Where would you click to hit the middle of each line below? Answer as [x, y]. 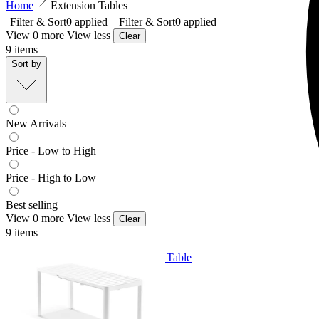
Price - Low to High [51, 151]
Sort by [26, 64]
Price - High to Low [51, 178]
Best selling [32, 205]
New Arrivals [36, 124]
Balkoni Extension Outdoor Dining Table [99, 258]
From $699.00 [38, 271]
